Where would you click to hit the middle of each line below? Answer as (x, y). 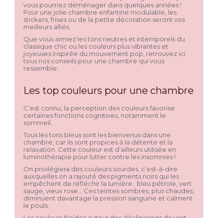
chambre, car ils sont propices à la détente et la (98, 142)
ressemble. (41, 68)
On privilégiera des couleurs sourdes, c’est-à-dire (100, 169)
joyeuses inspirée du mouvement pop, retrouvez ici (104, 54)
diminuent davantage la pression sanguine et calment (108, 198)
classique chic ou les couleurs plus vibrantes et (96, 46)
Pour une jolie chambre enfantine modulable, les (100, 12)
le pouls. (36, 205)
